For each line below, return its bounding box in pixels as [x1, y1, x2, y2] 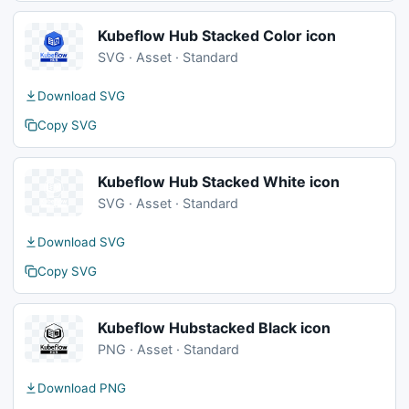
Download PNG [37, 381, 126, 395]
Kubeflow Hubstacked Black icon [98, 319, 330, 337]
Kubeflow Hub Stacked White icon [98, 173, 340, 191]
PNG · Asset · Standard [98, 341, 239, 357]
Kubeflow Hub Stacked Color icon [98, 26, 336, 45]
